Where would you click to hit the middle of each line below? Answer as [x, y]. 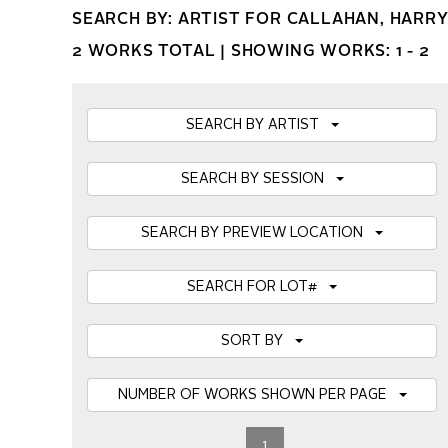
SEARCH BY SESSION [258, 179]
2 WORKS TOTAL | [151, 52]
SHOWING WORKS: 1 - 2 [330, 52]
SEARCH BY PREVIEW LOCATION [258, 233]
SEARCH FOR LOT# [258, 287]
